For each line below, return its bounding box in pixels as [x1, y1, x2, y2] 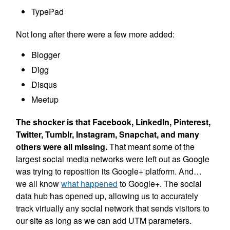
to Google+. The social [118, 177, 202, 189]
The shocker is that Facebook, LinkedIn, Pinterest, [16, 116, 211, 128]
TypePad [31, 5, 64, 17]
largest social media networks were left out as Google [16, 152, 210, 165]
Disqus [31, 78, 57, 90]
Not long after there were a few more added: [16, 28, 175, 40]
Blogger [31, 48, 61, 61]
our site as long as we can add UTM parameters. [16, 214, 192, 226]
